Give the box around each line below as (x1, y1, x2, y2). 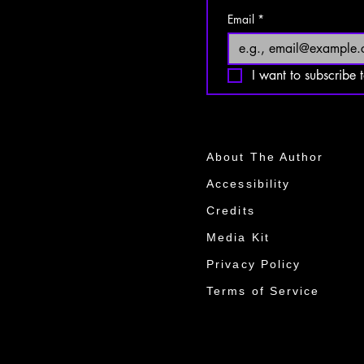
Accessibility (206, 177, 291, 190)
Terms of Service (206, 284, 320, 297)
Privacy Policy (206, 258, 301, 271)
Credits (206, 204, 255, 217)
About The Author (206, 150, 324, 163)
